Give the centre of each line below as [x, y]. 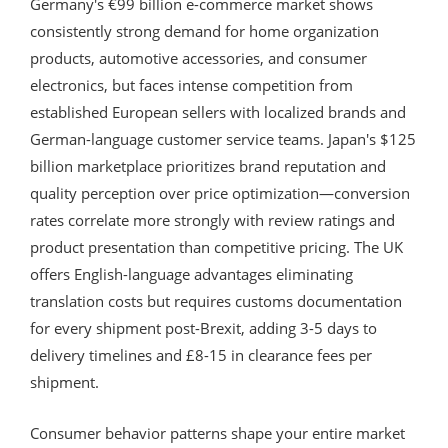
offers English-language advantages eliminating [191, 273]
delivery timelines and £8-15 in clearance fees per [201, 354]
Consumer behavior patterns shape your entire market [217, 432]
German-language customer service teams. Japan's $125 [223, 138]
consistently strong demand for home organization [204, 30]
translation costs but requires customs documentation [216, 300]
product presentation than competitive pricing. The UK [216, 246]
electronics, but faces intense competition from [191, 84]
